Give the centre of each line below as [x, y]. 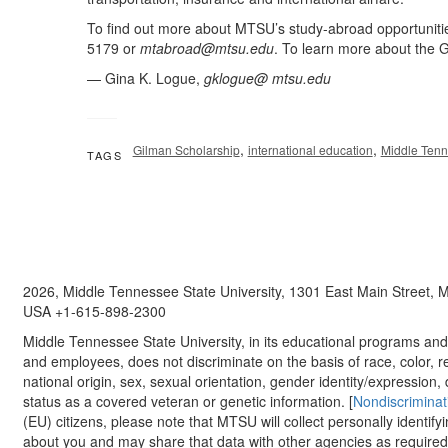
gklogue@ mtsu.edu [267, 78]
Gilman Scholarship [186, 150]
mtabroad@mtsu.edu [207, 48]
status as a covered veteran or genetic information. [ [187, 401]
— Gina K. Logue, [145, 78]
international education [310, 150]
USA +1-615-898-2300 [94, 311]
